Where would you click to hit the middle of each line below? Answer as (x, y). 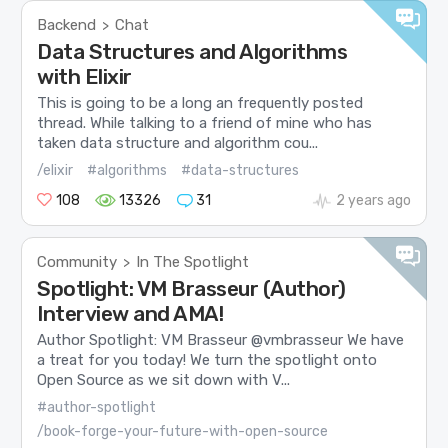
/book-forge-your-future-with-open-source (183, 431)
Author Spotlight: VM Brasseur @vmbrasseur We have (221, 340)
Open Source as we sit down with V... (164, 380)
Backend (67, 25)
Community (77, 261)
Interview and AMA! (130, 313)
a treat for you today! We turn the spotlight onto (207, 360)
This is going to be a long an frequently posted (200, 103)
